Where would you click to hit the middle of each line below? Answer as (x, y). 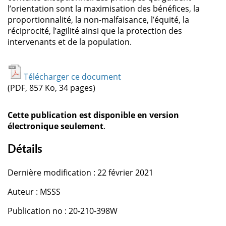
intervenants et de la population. (70, 42)
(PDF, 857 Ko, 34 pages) (51, 88)
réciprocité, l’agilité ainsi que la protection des (95, 31)
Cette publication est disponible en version (93, 115)
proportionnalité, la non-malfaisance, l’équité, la (98, 19)
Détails (25, 149)
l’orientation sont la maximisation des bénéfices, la (104, 8)
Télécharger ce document (72, 76)
